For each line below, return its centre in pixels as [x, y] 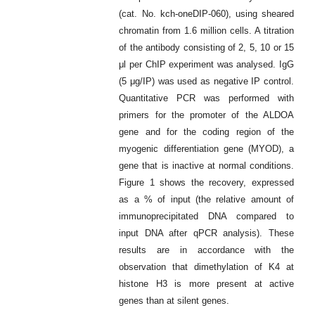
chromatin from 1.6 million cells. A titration [206, 30]
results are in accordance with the [206, 250]
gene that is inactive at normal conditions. [206, 165]
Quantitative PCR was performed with [206, 98]
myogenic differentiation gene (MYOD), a [206, 148]
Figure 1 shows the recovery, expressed [206, 182]
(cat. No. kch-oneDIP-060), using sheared [206, 13]
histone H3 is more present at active [206, 283]
